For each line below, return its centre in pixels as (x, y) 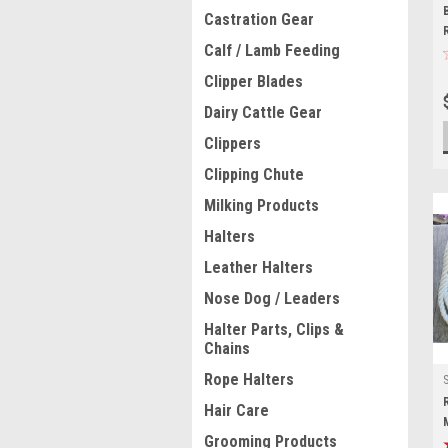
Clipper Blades (253, 81)
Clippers (232, 143)
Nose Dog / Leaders (272, 298)
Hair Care (236, 410)
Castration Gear (259, 19)
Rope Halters (249, 379)
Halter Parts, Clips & (274, 329)
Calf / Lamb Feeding (272, 50)
